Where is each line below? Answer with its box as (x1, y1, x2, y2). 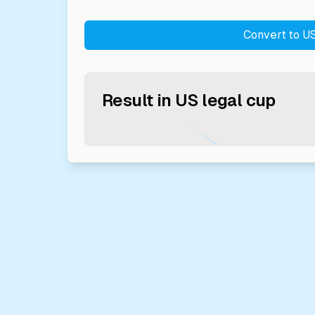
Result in (102, 91, 172, 110)
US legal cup (175, 91, 276, 110)
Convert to (243, 28, 302, 41)
